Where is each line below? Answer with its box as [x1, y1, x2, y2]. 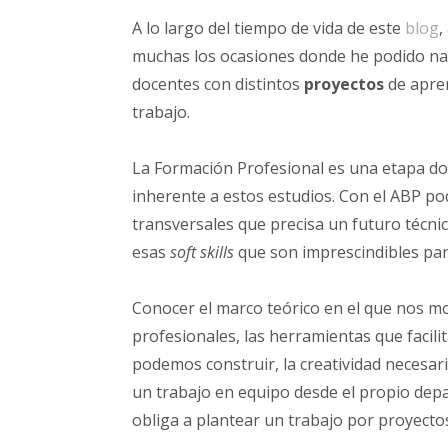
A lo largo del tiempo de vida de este [132, 17, 405, 39]
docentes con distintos [132, 73, 304, 95]
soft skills [170, 241, 238, 263]
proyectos [304, 73, 388, 95]
